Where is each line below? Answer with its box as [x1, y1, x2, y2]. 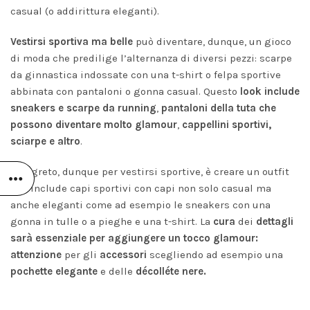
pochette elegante [10, 265, 98, 277]
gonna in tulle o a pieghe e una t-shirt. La [10, 215, 210, 228]
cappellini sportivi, [182, 118, 271, 131]
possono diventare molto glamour [10, 118, 177, 131]
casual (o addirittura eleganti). [10, 5, 159, 17]
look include [240, 85, 300, 98]
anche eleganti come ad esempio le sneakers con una [10, 199, 271, 211]
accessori [100, 248, 147, 261]
